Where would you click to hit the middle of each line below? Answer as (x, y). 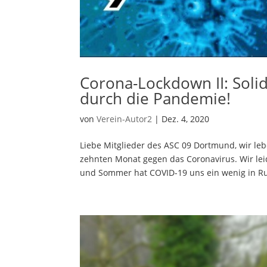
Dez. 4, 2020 (186, 119)
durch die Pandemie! (156, 98)
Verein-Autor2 (125, 119)
